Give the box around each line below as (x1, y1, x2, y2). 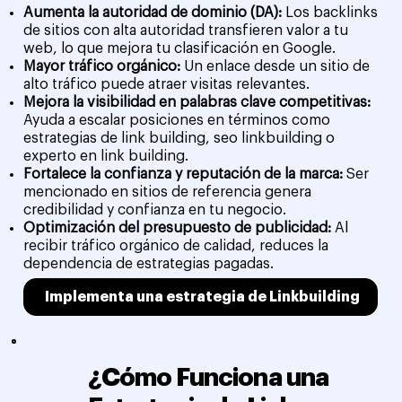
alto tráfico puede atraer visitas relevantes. (23, 76, 310, 92)
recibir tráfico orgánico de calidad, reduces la (23, 238, 329, 253)
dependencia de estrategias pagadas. (23, 256, 275, 271)
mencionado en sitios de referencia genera (23, 184, 312, 199)
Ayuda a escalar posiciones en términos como (23, 112, 331, 127)
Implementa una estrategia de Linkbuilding (45, 290, 361, 304)
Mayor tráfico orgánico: (23, 58, 181, 74)
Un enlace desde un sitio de (180, 58, 371, 74)
